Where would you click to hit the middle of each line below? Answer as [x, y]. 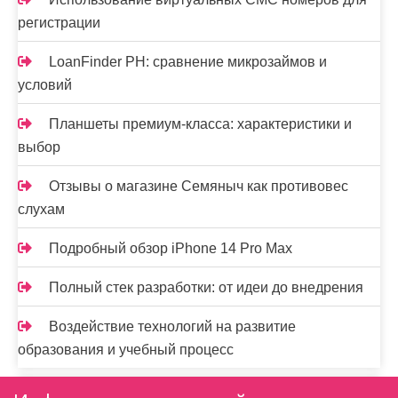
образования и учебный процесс [126, 350]
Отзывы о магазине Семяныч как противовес [199, 186]
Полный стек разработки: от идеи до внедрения [206, 287]
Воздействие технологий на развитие [172, 326]
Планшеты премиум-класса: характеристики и [200, 124]
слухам [41, 209]
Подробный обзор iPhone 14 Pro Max [171, 248]
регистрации [59, 23]
